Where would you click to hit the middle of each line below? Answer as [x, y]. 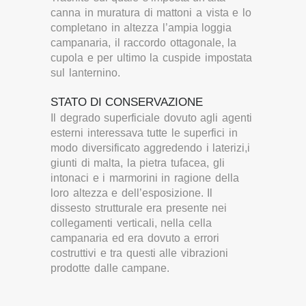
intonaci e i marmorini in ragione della [145, 178]
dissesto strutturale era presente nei [139, 208]
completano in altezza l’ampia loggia [141, 28]
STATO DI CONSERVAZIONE [127, 102]
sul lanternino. [85, 73]
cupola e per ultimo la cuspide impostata [151, 58]
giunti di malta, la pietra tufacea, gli [138, 163]
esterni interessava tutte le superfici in [144, 133]
